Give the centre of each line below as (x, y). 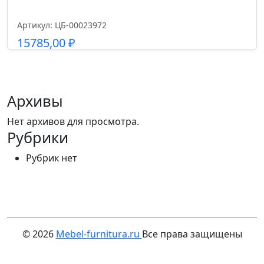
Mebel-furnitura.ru (99, 234)
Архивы (35, 101)
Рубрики (38, 137)
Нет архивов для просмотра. (73, 121)
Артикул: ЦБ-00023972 (62, 25)
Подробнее (132, 71)
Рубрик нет (52, 158)
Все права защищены (192, 234)
